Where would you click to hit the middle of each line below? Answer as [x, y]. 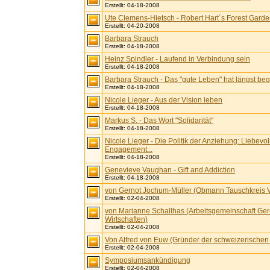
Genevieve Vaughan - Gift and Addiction [170, 170]
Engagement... [129, 149]
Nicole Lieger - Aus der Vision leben [164, 100]
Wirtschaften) [126, 219]
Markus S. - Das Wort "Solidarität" [159, 121]
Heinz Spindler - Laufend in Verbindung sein [177, 59]
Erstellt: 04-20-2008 [132, 26]
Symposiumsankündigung [148, 260]
